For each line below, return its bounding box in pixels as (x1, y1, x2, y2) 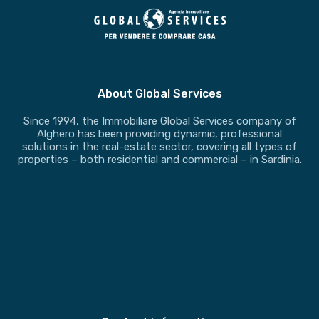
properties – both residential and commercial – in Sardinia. (17, 153, 302, 166)
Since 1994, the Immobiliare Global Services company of (23, 115, 296, 127)
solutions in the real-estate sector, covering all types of (22, 140, 297, 153)
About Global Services (97, 87, 222, 100)
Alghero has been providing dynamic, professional (37, 127, 282, 140)
